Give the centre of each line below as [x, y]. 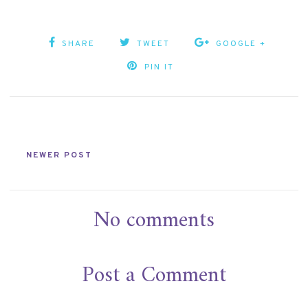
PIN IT [159, 67]
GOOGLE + [241, 44]
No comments [154, 220]
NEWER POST [59, 155]
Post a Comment [154, 275]
